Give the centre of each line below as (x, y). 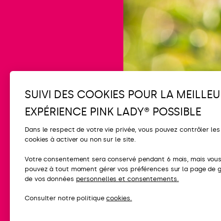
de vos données (50, 179)
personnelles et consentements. (127, 179)
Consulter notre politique (66, 198)
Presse (182, 199)
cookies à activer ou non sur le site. (81, 140)
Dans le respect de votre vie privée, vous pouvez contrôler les (122, 130)
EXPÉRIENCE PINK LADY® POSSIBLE (113, 111)
